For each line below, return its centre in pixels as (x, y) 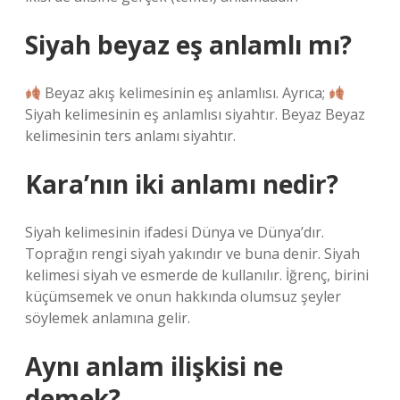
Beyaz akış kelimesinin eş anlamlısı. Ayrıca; (185, 93)
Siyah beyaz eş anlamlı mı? (188, 45)
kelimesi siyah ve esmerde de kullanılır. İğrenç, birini (197, 275)
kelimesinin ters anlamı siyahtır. (130, 136)
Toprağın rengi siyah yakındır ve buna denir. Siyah (192, 254)
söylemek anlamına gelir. (108, 318)
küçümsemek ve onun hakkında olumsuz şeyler (183, 296)
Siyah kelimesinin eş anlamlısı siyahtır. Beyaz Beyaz (195, 114)
